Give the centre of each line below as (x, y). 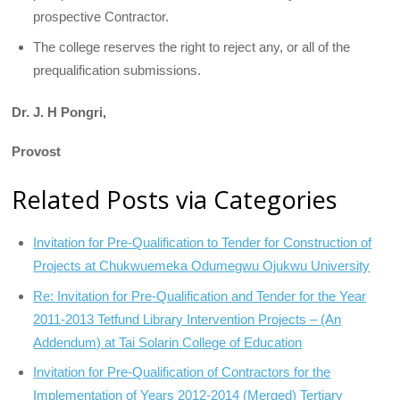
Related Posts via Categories (175, 200)
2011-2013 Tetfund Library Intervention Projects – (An (187, 319)
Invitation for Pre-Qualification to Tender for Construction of (203, 243)
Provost (37, 152)
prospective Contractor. (101, 17)
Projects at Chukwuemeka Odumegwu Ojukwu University (202, 266)
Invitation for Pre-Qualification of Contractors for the (182, 372)
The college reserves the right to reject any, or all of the (192, 46)
